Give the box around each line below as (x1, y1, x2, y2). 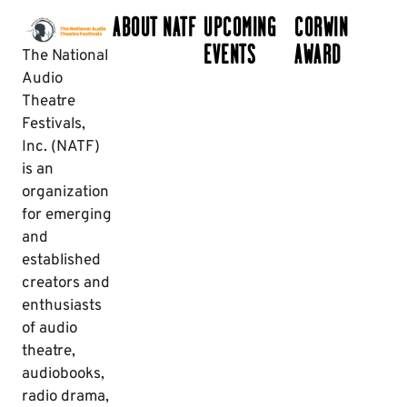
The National (22, 45, 108, 66)
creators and (22, 273, 110, 293)
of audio (22, 318, 77, 339)
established (22, 250, 101, 271)
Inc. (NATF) (22, 136, 100, 157)
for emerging (22, 204, 112, 225)
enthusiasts (22, 295, 102, 316)
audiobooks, (22, 363, 104, 384)
